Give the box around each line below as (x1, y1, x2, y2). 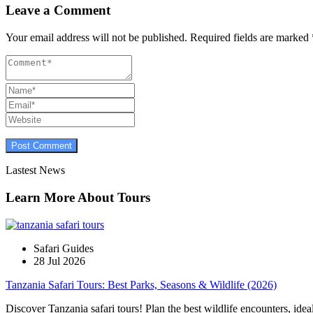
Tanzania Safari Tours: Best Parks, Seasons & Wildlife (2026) (6, 278, 277, 291)
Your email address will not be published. (6, 31, 187, 44)
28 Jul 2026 (34, 254, 85, 267)
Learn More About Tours (6, 189, 150, 205)
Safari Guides (34, 242, 94, 254)
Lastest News (6, 164, 65, 177)
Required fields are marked (187, 31, 312, 44)
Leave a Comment (6, 3, 110, 18)
